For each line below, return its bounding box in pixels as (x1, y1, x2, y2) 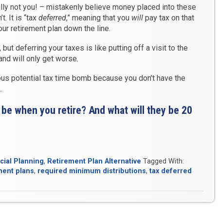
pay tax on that (143, 13, 194, 23)
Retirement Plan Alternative (47, 157, 141, 166)
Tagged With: (143, 157, 184, 166)
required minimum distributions (37, 167, 146, 176)
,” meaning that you (66, 13, 131, 23)
